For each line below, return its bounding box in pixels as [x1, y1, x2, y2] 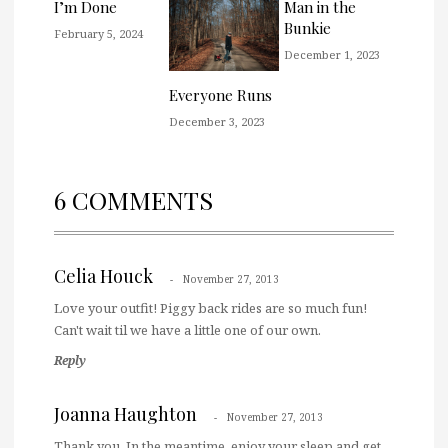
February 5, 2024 [54, 26, 143, 42]
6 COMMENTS [54, 182, 213, 216]
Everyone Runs [169, 84, 272, 105]
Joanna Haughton [54, 401, 197, 426]
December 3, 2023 [169, 113, 265, 129]
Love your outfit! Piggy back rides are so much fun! [54, 298, 367, 317]
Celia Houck [54, 263, 153, 288]
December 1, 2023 [284, 47, 380, 63]
